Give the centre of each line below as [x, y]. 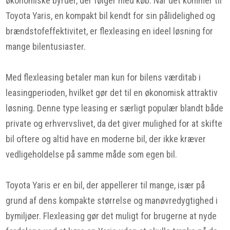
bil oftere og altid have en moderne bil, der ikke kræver [106, 139]
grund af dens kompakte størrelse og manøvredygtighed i [112, 200]
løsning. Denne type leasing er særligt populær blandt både [115, 108]
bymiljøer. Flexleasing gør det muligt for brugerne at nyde [111, 216]
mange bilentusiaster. [46, 46]
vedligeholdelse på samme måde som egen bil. [92, 154]
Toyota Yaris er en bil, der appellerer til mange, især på [106, 185]
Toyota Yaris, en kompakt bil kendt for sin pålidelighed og [111, 16]
